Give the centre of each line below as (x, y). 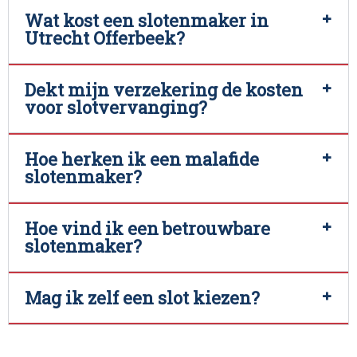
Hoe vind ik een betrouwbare (147, 229)
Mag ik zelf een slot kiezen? (142, 298)
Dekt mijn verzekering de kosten (164, 90)
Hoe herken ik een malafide (142, 159)
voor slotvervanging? (116, 108)
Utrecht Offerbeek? (105, 38)
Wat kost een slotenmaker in (147, 21)
